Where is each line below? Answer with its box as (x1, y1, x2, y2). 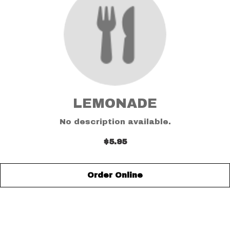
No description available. (59, 118, 171, 126)
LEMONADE (73, 96, 157, 110)
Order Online (87, 171, 143, 179)
